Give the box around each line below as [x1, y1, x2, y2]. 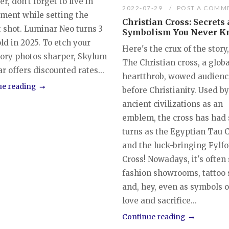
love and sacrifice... [122, 196, 197, 206]
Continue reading [122, 212, 186, 222]
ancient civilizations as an [122, 99, 223, 109]
